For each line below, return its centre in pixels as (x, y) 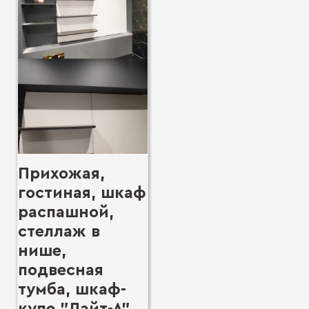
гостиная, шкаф (82, 193)
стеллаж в (59, 232)
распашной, (66, 213)
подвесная (61, 271)
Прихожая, (61, 174)
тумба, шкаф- (72, 290)
